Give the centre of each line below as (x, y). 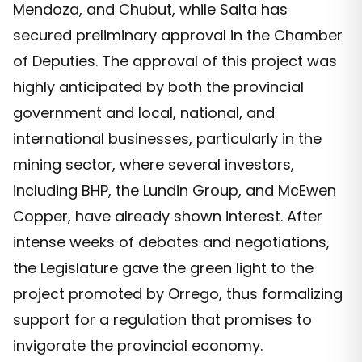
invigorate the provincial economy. (138, 346)
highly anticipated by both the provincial (158, 87)
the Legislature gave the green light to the (163, 268)
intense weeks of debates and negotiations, (171, 242)
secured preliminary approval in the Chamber (178, 36)
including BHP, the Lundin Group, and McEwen (175, 191)
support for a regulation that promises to (162, 320)
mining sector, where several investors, (154, 165)
